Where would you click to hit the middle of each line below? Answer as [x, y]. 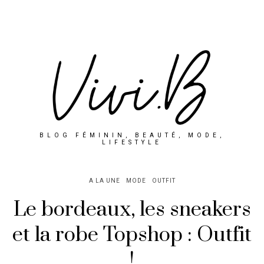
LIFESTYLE [132, 142]
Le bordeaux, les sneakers [132, 209]
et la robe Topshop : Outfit [132, 235]
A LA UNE [104, 181]
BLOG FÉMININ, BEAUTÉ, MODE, [132, 135]
